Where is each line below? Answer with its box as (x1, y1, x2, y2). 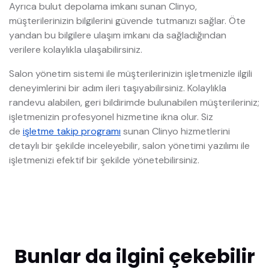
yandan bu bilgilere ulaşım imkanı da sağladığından (9, 29, 226, 42)
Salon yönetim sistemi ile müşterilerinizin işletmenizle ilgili (9, 67, 252, 80)
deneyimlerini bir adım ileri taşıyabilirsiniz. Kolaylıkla (9, 82, 226, 95)
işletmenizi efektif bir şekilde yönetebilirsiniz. (9, 154, 199, 167)
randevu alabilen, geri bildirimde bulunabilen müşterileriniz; (9, 96, 259, 109)
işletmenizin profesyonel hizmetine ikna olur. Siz (9, 110, 213, 124)
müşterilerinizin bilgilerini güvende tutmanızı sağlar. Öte (9, 14, 246, 28)
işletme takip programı (23, 125, 121, 138)
